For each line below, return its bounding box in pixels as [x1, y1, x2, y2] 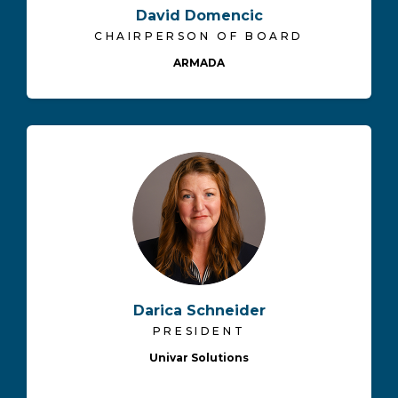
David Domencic [135, 7, 263, 25]
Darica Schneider [132, 302, 266, 320]
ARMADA [173, 56, 225, 70]
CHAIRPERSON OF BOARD [94, 29, 304, 44]
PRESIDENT [152, 324, 246, 338]
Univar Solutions [149, 351, 249, 365]
